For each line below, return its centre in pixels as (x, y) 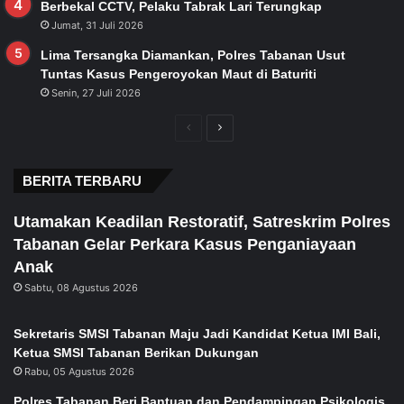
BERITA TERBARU (82, 181)
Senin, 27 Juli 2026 (96, 93)
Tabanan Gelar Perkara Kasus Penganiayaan (185, 245)
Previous (212, 127)
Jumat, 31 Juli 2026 (97, 26)
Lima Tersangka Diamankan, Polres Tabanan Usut (193, 55)
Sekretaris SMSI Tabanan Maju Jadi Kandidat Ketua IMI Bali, (197, 334)
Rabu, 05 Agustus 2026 (79, 372)
